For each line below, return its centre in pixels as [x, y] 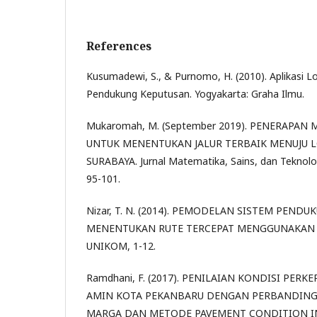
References [119, 46]
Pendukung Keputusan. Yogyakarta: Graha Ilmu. [195, 94]
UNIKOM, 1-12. [121, 246]
